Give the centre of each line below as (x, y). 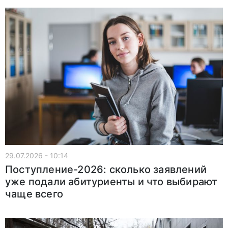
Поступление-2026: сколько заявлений (106, 169)
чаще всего (34, 194)
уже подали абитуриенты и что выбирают (111, 181)
